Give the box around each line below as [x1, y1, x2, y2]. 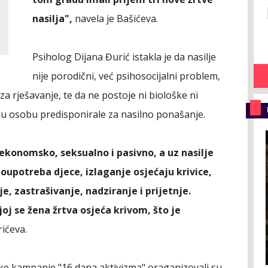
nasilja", [32, 12, 72, 25]
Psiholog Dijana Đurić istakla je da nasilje [32, 50, 216, 63]
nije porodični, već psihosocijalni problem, [32, 69, 220, 83]
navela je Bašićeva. [72, 12, 158, 25]
